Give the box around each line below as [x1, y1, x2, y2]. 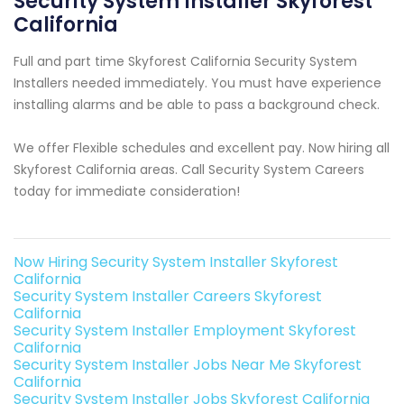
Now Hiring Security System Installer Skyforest [14, 251, 338, 272]
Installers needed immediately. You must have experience [14, 73, 381, 92]
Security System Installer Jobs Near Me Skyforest [14, 353, 362, 375]
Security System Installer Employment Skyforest [14, 319, 356, 341]
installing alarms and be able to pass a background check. [14, 95, 380, 114]
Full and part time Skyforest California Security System [14, 51, 357, 70]
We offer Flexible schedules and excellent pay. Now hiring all [14, 138, 390, 157]
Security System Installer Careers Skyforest [14, 285, 322, 307]
